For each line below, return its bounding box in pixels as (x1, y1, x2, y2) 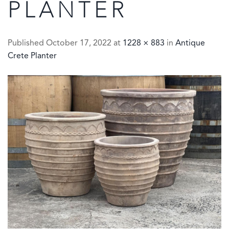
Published (8, 39, 46, 48)
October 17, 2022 (46, 39, 111, 48)
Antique (175, 39, 205, 48)
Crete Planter (8, 52, 57, 60)
